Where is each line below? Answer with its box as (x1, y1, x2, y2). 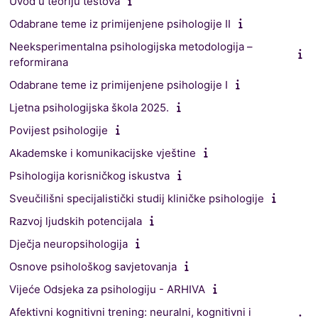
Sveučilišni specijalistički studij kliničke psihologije (9, 191, 264, 205)
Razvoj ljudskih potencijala (9, 214, 142, 228)
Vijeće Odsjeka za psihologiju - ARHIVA (9, 282, 205, 296)
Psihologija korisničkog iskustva (9, 168, 170, 182)
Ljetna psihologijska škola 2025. (9, 100, 169, 114)
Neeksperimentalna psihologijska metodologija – (9, 39, 253, 53)
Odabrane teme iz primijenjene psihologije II (9, 16, 231, 31)
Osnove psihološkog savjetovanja (9, 259, 177, 273)
